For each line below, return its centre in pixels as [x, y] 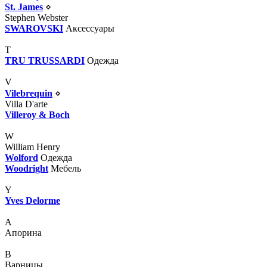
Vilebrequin [29, 93]
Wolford [21, 157]
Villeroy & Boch [37, 114]
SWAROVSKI [34, 28]
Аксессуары [90, 28]
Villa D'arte [26, 104]
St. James [24, 7]
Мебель [66, 168]
